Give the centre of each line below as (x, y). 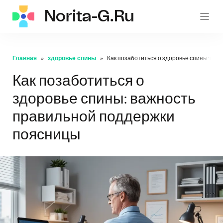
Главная (25, 58)
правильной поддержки (94, 117)
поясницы (47, 135)
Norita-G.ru (89, 16)
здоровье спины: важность (104, 99)
